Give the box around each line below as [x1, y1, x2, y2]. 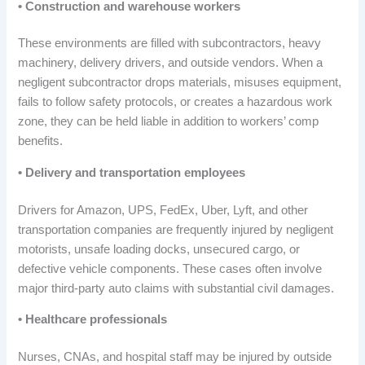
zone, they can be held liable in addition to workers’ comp [18, 115, 319, 129]
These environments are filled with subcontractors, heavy [18, 37, 322, 51]
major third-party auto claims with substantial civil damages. [18, 281, 335, 295]
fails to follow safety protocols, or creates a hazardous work [18, 95, 333, 109]
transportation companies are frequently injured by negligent [18, 222, 334, 236]
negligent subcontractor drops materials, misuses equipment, [18, 76, 342, 90]
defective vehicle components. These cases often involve [18, 262, 323, 275]
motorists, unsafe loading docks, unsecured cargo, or [18, 242, 301, 256]
